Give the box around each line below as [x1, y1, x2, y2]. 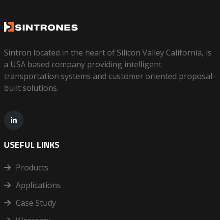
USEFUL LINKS [3, 138, 59, 152]
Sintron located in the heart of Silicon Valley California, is [3, 47, 212, 58]
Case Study [15, 197, 56, 209]
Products [15, 162, 49, 173]
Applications [15, 180, 61, 191]
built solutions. [3, 82, 58, 94]
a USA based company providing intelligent [3, 59, 162, 70]
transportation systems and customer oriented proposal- [3, 71, 215, 82]
